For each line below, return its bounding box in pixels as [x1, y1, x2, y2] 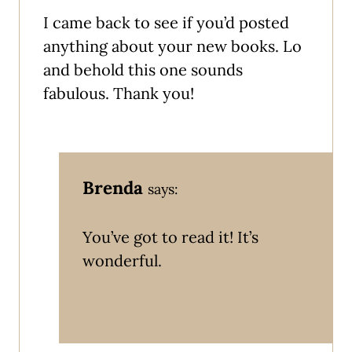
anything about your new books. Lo [43, 35, 302, 56]
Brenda [82, 175, 143, 199]
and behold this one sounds [43, 59, 243, 79]
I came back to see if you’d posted [43, 12, 289, 32]
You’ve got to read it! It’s [82, 226, 258, 247]
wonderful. [82, 250, 162, 270]
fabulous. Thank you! [43, 82, 194, 103]
